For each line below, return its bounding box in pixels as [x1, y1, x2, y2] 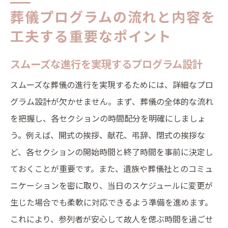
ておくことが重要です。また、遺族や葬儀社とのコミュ [10, 162, 213, 175]
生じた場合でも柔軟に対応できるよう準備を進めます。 [10, 196, 213, 208]
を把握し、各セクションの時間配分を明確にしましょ [10, 112, 206, 124]
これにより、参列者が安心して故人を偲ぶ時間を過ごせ [10, 213, 213, 225]
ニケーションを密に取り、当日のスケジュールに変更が [10, 179, 213, 191]
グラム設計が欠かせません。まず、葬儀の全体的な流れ [10, 95, 213, 107]
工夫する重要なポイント [10, 26, 173, 46]
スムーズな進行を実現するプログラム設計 [10, 56, 203, 71]
